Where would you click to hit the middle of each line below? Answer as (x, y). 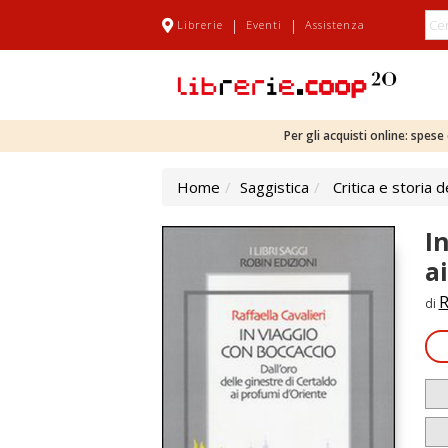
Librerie (200, 24)
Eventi (264, 24)
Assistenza (335, 24)
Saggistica (274, 187)
